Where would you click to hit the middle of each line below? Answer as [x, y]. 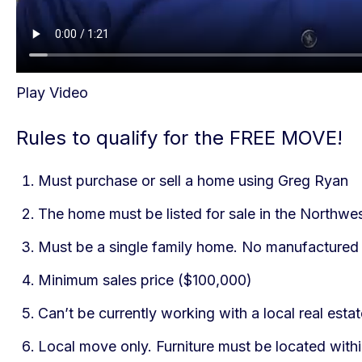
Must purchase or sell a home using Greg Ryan [193, 181]
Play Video [52, 93]
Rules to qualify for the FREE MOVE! [179, 138]
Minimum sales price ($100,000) [145, 280]
